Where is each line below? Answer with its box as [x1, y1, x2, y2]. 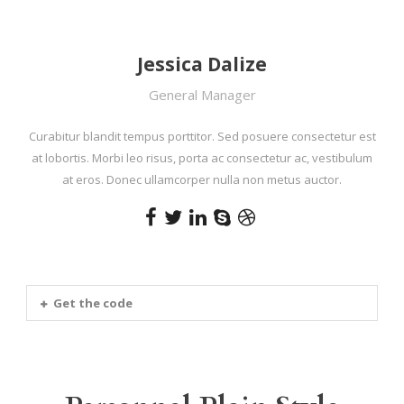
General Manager [148, 85, 256, 104]
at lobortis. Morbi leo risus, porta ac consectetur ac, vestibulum [32, 149, 372, 166]
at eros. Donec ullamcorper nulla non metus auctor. [62, 170, 342, 188]
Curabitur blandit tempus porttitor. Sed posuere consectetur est [28, 127, 376, 144]
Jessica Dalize [137, 50, 267, 77]
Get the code [53, 294, 133, 311]
